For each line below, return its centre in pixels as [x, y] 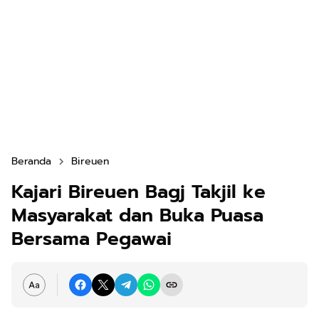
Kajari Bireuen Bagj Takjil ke [138, 192]
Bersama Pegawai [91, 239]
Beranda [31, 161]
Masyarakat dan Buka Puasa [137, 215]
